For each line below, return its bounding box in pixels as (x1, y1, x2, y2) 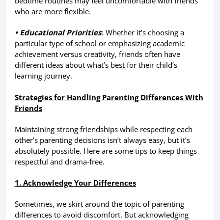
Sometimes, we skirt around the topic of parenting (14, 199, 184, 209)
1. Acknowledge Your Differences (14, 177, 136, 188)
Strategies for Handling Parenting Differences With (14, 92, 203, 102)
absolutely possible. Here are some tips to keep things (14, 145, 197, 156)
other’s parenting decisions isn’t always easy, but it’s (14, 135, 190, 145)
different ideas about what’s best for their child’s (14, 60, 177, 70)
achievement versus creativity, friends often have (14, 49, 180, 59)
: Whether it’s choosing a (101, 27, 184, 38)
